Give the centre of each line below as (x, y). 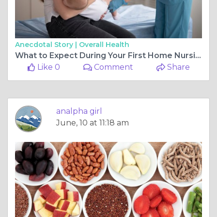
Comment (113, 67)
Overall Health (104, 44)
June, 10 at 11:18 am (93, 123)
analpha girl (79, 111)
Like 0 (47, 67)
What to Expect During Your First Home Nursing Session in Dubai (198, 55)
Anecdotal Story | (47, 44)
